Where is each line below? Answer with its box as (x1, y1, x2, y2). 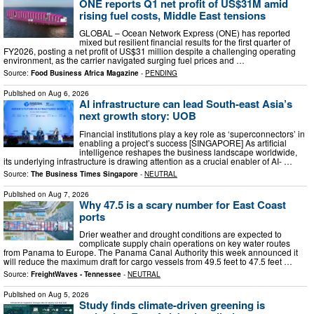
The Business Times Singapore (31, 168, 138, 179)
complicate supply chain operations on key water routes (79, 237, 290, 250)
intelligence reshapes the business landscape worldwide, (79, 145, 297, 158)
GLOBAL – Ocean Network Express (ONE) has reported (79, 27, 290, 39)
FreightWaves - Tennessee (31, 269, 121, 280)
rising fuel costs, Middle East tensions (79, 7, 266, 23)
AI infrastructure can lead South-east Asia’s (79, 96, 292, 112)
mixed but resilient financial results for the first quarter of (79, 36, 290, 48)
